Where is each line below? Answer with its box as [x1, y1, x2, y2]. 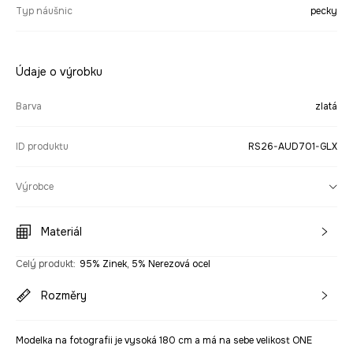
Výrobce [16, 180, 54, 193]
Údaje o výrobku [16, 65, 102, 79]
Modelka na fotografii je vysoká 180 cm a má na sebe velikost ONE [16, 334, 312, 347]
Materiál [41, 225, 82, 239]
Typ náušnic [16, 5, 72, 17]
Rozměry [41, 288, 87, 303]
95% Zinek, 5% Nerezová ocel [80, 258, 210, 270]
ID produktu [16, 140, 69, 153]
